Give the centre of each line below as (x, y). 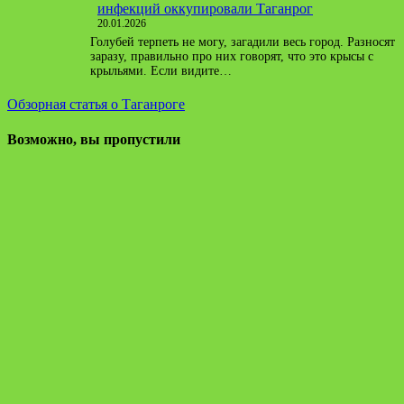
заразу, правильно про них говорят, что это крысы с (232, 57)
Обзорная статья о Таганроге (96, 104)
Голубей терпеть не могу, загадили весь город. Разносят (243, 42)
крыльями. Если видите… (161, 71)
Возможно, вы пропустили (94, 140)
